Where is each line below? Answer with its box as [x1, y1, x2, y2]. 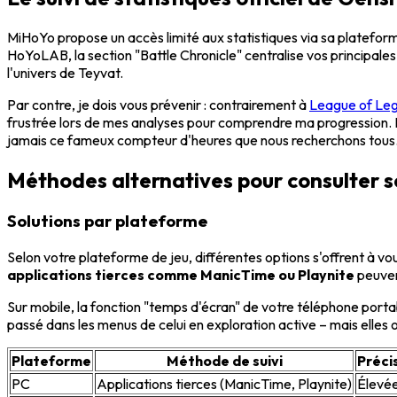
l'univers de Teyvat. [7, 63, 123, 82]
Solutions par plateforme [7, 210, 207, 232]
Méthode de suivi [166, 352, 283, 370]
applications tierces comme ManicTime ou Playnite [7, 266, 354, 284]
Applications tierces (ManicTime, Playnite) [97, 375, 352, 393]
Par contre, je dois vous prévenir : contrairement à [7, 95, 309, 113]
